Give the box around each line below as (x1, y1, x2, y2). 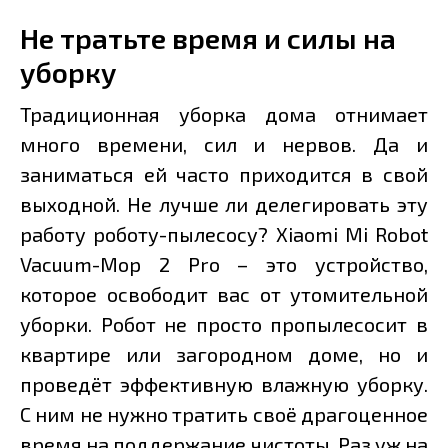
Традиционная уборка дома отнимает (20, 102, 428, 127)
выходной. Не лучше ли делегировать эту (20, 192, 428, 217)
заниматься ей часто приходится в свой (20, 162, 428, 187)
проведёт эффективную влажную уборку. (20, 372, 428, 397)
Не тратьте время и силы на (20, 21, 396, 56)
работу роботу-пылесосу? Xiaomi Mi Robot (20, 222, 428, 247)
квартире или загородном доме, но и (20, 342, 428, 367)
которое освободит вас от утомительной (20, 282, 428, 307)
